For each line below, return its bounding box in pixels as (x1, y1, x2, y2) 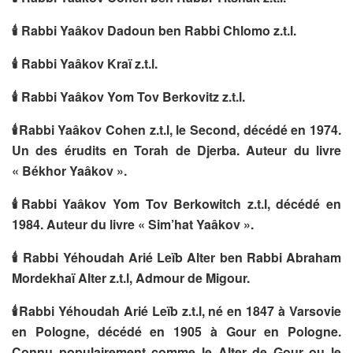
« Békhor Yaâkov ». (12, 161, 127, 180)
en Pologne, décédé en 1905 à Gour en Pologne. (12, 321, 341, 340)
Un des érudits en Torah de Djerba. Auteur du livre (12, 140, 341, 159)
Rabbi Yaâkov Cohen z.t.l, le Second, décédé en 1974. (18, 120, 342, 139)
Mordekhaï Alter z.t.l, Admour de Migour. (12, 268, 250, 287)
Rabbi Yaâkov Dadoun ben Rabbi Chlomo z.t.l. (18, 20, 296, 39)
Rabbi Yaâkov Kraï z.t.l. (18, 54, 158, 72)
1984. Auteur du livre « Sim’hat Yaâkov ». (12, 214, 254, 233)
